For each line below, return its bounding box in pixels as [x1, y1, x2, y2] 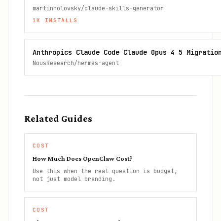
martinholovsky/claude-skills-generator [33, 4, 164, 12]
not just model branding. [33, 175, 115, 183]
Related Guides [24, 113, 92, 124]
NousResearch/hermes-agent [33, 59, 119, 67]
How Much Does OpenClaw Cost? [33, 154, 133, 162]
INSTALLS [40, 17, 78, 24]
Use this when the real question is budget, [33, 167, 178, 175]
